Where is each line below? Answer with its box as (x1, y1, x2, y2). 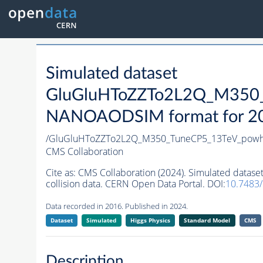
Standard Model (184, 216, 231, 225)
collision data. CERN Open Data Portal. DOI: (45, 177, 225, 191)
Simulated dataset (45, 65, 177, 83)
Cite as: (45, 166, 78, 180)
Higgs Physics (130, 216, 170, 225)
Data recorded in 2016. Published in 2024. (45, 201, 188, 212)
